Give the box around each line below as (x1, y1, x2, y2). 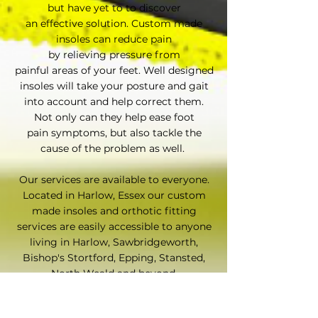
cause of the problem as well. (40, 142, 187, 155)
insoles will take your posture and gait (19, 79, 209, 92)
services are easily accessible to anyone (16, 220, 212, 233)
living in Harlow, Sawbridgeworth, (30, 236, 198, 248)
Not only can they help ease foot (33, 111, 194, 124)
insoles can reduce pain (56, 33, 172, 45)
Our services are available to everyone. (18, 173, 209, 186)
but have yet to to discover (47, 1, 181, 14)
